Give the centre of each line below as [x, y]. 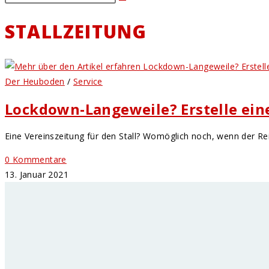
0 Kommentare [36, 160]
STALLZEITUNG [76, 32]
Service [88, 82]
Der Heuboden [35, 82]
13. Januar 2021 [37, 175]
